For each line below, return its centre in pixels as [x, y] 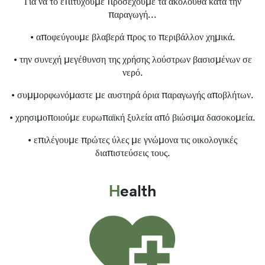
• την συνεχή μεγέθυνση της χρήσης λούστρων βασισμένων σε [132, 59]
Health [138, 192]
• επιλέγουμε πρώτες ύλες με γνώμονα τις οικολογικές [132, 140]
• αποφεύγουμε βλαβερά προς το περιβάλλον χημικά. [132, 37]
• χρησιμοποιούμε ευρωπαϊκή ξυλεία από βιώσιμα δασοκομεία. [132, 117]
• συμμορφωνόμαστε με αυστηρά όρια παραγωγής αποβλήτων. [132, 95]
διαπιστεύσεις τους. [132, 153]
